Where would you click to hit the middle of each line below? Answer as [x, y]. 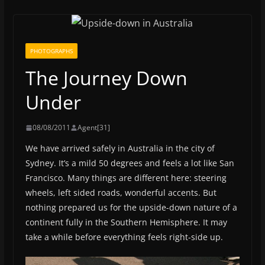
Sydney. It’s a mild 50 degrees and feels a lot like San [130, 163]
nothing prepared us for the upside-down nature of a [131, 207]
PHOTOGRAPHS [51, 51]
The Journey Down [106, 78]
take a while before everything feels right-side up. [124, 237]
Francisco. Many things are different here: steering [126, 178]
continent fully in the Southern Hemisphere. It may [126, 222]
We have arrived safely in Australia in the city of [120, 148]
